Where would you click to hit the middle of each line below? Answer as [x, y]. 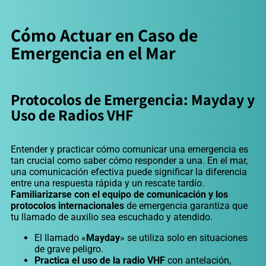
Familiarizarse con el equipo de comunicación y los [119, 195]
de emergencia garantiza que [186, 206]
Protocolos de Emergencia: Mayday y [133, 99]
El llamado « [60, 238]
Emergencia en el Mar [93, 53]
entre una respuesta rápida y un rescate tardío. [107, 183]
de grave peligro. [69, 249]
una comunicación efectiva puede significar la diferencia [129, 172]
